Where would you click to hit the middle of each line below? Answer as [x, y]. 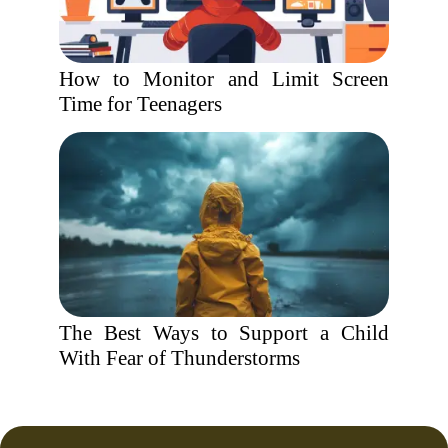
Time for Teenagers [140, 104]
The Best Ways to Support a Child [224, 333]
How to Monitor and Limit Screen [224, 79]
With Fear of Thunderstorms [179, 358]
